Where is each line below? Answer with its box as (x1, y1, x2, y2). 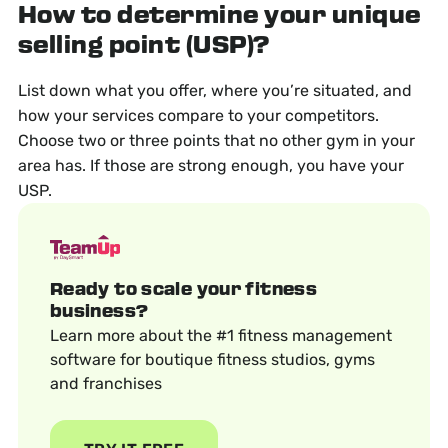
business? (49, 303, 149, 323)
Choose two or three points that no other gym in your (17, 131, 415, 151)
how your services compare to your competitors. (17, 106, 379, 126)
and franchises (49, 374, 162, 394)
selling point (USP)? (17, 33, 270, 61)
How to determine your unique (17, 3, 421, 31)
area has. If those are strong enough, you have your (17, 156, 404, 176)
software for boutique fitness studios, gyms (49, 350, 375, 370)
